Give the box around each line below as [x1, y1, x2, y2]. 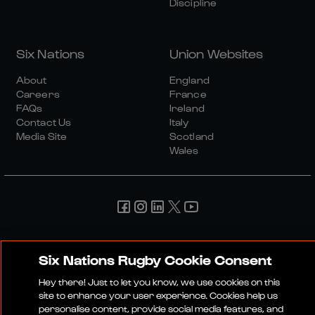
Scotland [169, 130, 214, 142]
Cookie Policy [11, 250, 85, 263]
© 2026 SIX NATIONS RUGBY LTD [16, 287, 149, 297]
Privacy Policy [190, 237, 268, 250]
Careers [16, 88, 60, 100]
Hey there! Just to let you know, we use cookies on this [38, 276, 280, 287]
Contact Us [16, 116, 71, 128]
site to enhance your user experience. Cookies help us [38, 290, 278, 300]
